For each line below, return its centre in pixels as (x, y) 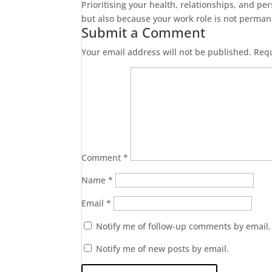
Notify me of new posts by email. (163, 249)
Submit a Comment (144, 32)
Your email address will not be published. (167, 52)
